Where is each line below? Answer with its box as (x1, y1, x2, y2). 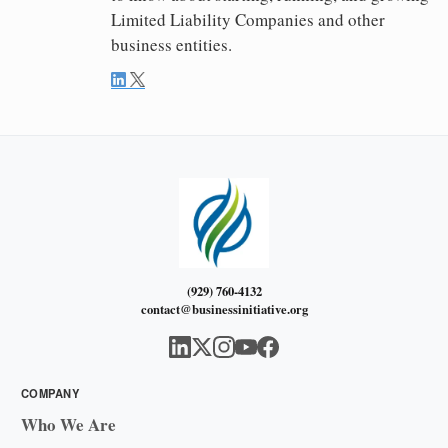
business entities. (111, 32, 232, 56)
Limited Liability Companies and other (111, 7, 385, 31)
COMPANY (21, 384, 80, 401)
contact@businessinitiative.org (140, 300, 308, 319)
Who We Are (21, 411, 116, 437)
